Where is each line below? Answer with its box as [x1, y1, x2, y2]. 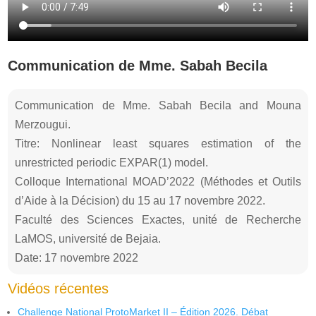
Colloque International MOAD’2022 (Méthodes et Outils [15, 175, 301, 188]
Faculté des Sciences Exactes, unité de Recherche [15, 213, 301, 226]
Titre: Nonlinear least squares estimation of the [15, 137, 301, 150]
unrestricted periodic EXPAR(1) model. [15, 156, 209, 169]
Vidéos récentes [8, 280, 109, 296]
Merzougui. [15, 118, 71, 130]
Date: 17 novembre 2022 [15, 251, 139, 264]
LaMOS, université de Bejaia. [15, 232, 162, 245]
